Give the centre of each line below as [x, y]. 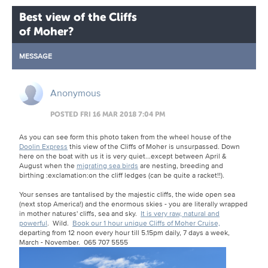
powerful [33, 223]
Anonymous [75, 93]
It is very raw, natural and [180, 213]
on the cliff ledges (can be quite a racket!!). [156, 175]
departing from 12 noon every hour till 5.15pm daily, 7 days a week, [124, 232]
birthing [33, 175]
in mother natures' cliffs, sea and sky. [80, 213]
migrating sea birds [107, 165]
